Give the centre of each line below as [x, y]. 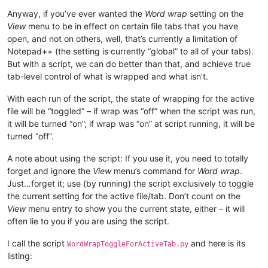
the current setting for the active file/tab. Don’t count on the [124, 196]
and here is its [217, 243]
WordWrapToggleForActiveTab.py [128, 244]
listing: [20, 256]
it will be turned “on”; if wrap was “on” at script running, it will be [131, 124]
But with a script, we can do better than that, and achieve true [129, 64]
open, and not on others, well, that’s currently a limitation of [122, 39]
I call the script [37, 243]
